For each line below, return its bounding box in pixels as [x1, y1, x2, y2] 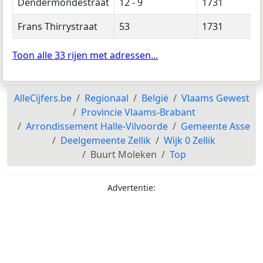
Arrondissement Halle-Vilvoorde [26, 119, 168, 133]
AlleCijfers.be [14, 91, 72, 104]
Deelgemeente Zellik [60, 133, 151, 147]
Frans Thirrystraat [18, 19, 97, 33]
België [141, 91, 168, 104]
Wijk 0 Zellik [164, 133, 215, 147]
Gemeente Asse [181, 119, 250, 133]
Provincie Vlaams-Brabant [80, 105, 195, 119]
